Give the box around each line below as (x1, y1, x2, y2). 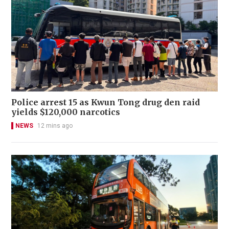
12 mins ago (37, 122, 73, 129)
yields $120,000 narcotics (11, 106, 120, 117)
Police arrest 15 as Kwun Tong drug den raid (11, 97, 200, 107)
